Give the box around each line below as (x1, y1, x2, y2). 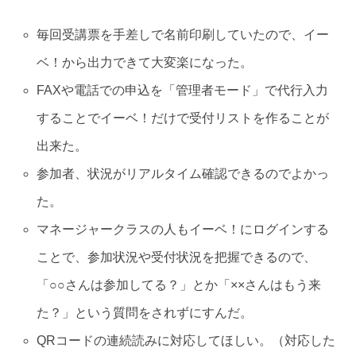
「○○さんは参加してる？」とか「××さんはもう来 (36, 277, 321, 292)
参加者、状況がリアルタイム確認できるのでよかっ (36, 166, 329, 180)
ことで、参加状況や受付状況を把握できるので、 (36, 250, 316, 264)
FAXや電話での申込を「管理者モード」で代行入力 (36, 83, 328, 97)
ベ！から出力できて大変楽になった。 (36, 55, 253, 69)
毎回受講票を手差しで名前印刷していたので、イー (36, 27, 329, 41)
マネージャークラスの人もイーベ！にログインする (36, 222, 329, 236)
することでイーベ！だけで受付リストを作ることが (36, 110, 329, 125)
